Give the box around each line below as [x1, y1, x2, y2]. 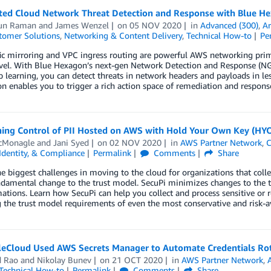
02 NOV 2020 [109, 137, 162, 148]
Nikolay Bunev [36, 255, 91, 265]
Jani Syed [53, 137, 89, 148]
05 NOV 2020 [129, 20, 182, 30]
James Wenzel [54, 20, 109, 30]
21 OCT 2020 [112, 255, 163, 265]
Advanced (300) [200, 20, 259, 30]
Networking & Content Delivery [64, 30, 182, 41]
